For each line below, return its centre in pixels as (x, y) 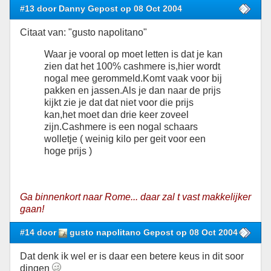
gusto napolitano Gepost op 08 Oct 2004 (153, 233)
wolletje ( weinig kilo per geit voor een (125, 139)
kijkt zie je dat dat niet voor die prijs (119, 103)
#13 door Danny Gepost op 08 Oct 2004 (101, 8)
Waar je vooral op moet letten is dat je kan (133, 54)
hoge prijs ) (68, 151)
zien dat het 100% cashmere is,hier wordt (132, 67)
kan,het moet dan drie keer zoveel (116, 115)
